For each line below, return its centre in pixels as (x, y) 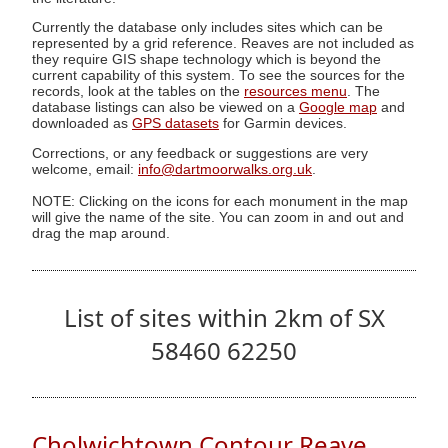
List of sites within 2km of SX (224, 318)
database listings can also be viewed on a (165, 108)
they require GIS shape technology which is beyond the (206, 60)
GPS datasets (175, 124)
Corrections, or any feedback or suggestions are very (200, 153)
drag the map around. (101, 233)
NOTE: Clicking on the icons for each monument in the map (220, 201)
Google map (338, 108)
